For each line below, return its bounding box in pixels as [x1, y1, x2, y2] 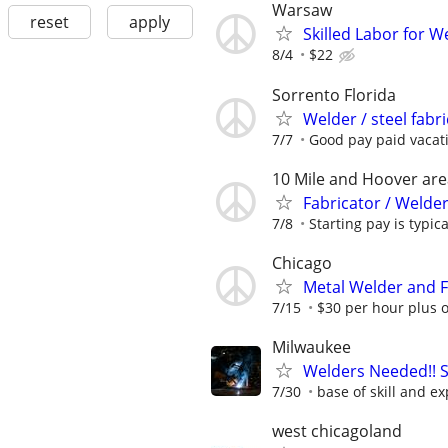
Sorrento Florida [272, 83, 396, 106]
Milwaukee [272, 336, 351, 359]
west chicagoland [272, 420, 402, 443]
